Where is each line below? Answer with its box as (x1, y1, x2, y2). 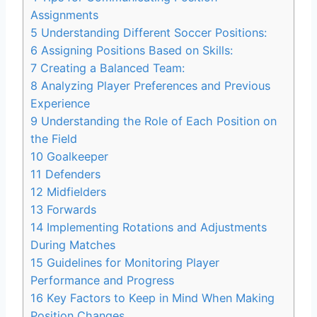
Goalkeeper (43, 149, 108, 164)
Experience (30, 96, 90, 111)
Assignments (30, 8, 98, 23)
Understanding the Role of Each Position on (38, 114, 277, 129)
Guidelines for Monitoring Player (43, 255, 219, 270)
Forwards (43, 202, 96, 217)
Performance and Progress (30, 273, 174, 288)
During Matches (30, 238, 115, 253)
